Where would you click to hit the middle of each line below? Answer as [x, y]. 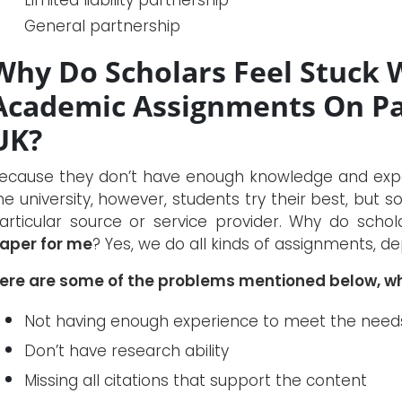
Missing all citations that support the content [196, 380]
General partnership [102, 26]
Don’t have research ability [127, 350]
